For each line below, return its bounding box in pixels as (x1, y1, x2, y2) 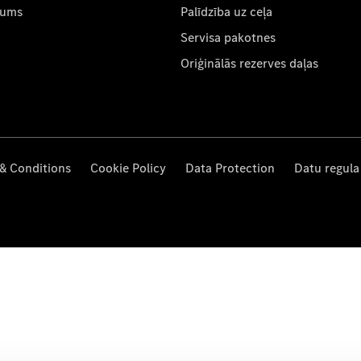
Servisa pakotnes (180, 29, 276, 46)
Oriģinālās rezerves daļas (180, 55, 318, 72)
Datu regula (294, 160, 359, 176)
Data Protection (185, 160, 275, 176)
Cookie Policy (90, 160, 166, 176)
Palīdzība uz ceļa (180, 3, 272, 20)
